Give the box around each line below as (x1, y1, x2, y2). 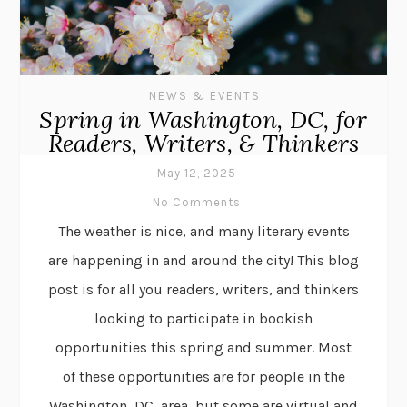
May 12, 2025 (157, 166, 236, 181)
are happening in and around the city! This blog (48, 252, 359, 270)
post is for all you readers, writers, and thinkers (48, 281, 359, 299)
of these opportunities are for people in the (62, 368, 345, 386)
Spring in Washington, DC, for (39, 104, 368, 135)
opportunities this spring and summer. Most (55, 339, 352, 357)
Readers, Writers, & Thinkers (47, 128, 360, 159)
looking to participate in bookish (94, 310, 313, 328)
